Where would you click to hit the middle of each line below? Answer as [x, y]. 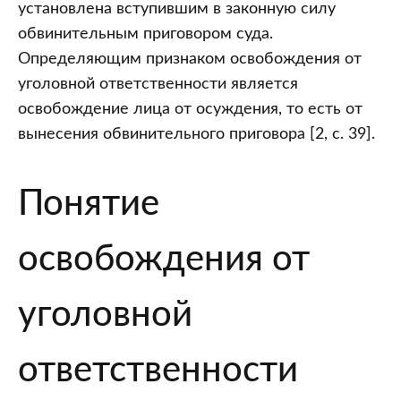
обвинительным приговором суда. [145, 34]
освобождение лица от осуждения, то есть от [190, 109]
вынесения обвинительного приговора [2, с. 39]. [196, 134]
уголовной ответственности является [158, 84]
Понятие [89, 205]
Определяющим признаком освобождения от [190, 59]
